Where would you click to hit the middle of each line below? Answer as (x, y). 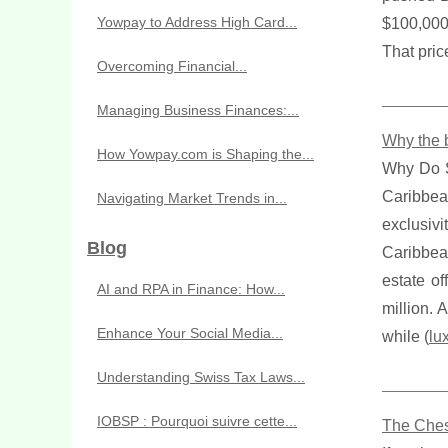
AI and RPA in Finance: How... (191, 289)
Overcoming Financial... (172, 66)
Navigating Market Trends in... (192, 198)
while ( (405, 336)
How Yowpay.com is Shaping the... (205, 154)
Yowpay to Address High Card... (197, 22)
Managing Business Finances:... (198, 110)
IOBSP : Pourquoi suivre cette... (197, 421)
